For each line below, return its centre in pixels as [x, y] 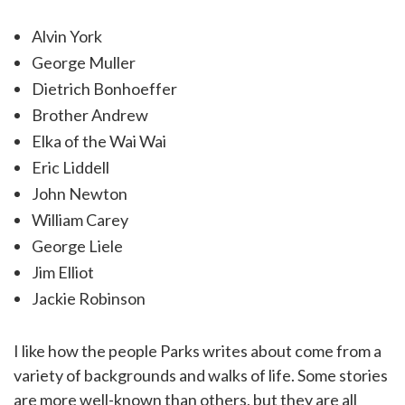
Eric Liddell [71, 167]
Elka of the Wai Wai [99, 141]
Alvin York [67, 36]
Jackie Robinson [89, 298]
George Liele [77, 245]
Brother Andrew [90, 114]
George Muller [84, 62]
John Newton [80, 193]
